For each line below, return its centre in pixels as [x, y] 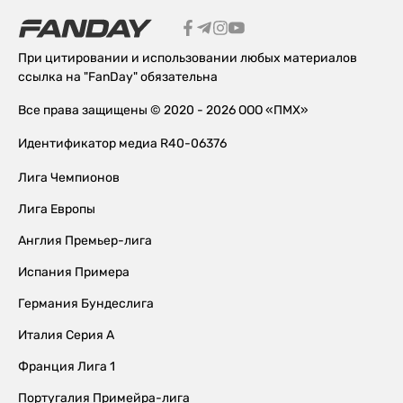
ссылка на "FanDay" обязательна [118, 76]
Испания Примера [74, 272]
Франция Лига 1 [67, 366]
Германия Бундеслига [86, 303]
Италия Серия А [66, 335]
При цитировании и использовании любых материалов [188, 58]
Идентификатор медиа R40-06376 [122, 143]
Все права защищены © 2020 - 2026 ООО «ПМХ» [163, 110]
